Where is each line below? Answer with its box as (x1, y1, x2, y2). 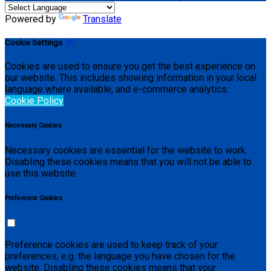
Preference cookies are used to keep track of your (5, 238, 218, 250)
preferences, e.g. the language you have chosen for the (5, 250, 235, 262)
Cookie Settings (5, 38, 64, 47)
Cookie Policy (5, 95, 64, 107)
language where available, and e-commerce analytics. (5, 83, 229, 96)
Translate (83, 13, 122, 25)
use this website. (5, 168, 77, 179)
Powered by (5, 13, 59, 25)
